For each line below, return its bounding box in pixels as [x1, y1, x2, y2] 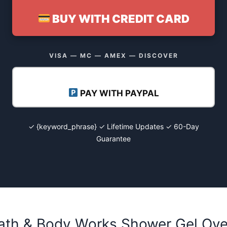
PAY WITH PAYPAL [78, 88, 159, 98]
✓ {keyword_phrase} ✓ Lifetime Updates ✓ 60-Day [28, 122, 199, 131]
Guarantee [96, 134, 131, 143]
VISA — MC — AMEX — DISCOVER [49, 51, 178, 59]
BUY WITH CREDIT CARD [50, 12, 190, 26]
